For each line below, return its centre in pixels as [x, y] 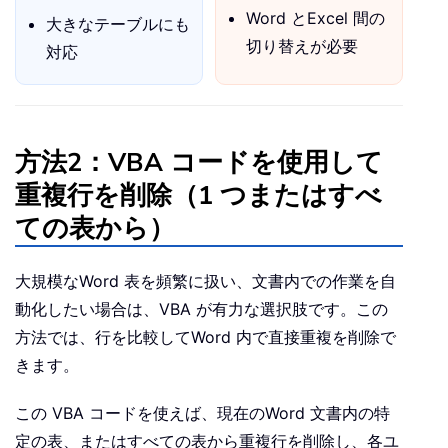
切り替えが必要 [302, 45]
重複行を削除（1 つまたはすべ [198, 195]
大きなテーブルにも [118, 23]
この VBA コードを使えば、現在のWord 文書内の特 [202, 412]
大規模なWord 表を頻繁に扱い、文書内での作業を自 [205, 280]
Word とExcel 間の [315, 17]
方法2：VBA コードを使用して [199, 162]
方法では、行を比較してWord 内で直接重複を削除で [205, 336]
